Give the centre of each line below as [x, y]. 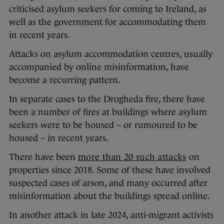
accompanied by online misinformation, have [99, 67]
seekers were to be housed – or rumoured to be [103, 125]
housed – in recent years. [59, 138]
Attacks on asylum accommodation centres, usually [111, 54]
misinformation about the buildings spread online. [109, 196]
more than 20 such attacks [132, 157]
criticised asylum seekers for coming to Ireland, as [108, 9]
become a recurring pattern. [65, 80]
